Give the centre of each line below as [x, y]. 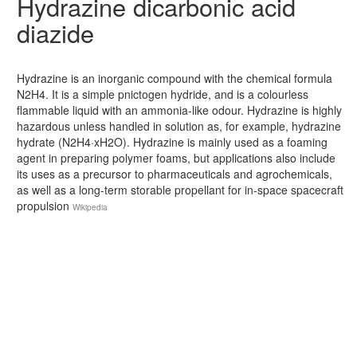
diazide [55, 33]
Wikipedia [90, 208]
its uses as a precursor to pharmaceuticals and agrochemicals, [175, 174]
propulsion [45, 206]
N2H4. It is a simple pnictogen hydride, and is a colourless [163, 94]
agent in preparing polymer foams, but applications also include [176, 158]
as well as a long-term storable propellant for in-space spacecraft [180, 190]
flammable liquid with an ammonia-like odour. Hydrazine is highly [179, 110]
